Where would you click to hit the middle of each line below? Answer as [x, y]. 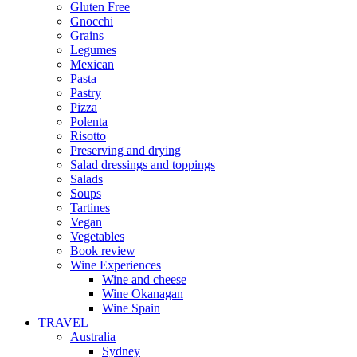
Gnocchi [92, 21]
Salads [86, 178]
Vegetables [97, 236]
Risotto [88, 135]
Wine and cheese [144, 279]
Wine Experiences [116, 265]
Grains [87, 35]
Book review [103, 250]
